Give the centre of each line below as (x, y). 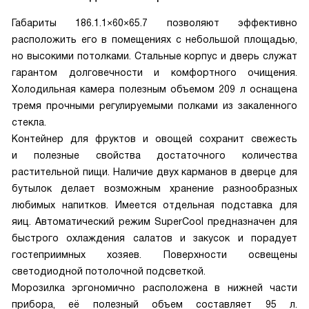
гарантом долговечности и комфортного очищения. (154, 73)
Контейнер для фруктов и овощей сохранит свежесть (154, 139)
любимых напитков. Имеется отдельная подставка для (154, 205)
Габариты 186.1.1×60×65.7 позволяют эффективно (154, 23)
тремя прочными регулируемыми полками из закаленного (154, 106)
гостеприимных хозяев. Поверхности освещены (154, 255)
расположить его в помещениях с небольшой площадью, (154, 40)
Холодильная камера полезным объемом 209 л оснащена (154, 89)
